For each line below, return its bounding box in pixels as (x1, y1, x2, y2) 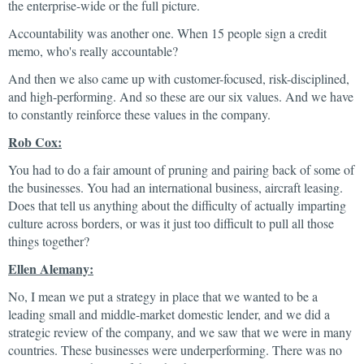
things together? (8, 232, 89, 249)
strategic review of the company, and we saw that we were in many (8, 323, 352, 340)
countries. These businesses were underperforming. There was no (8, 341, 342, 358)
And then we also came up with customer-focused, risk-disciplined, (8, 70, 349, 87)
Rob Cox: (8, 132, 62, 151)
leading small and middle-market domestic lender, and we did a (8, 305, 330, 323)
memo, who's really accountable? (8, 42, 178, 59)
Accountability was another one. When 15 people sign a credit (8, 24, 327, 41)
